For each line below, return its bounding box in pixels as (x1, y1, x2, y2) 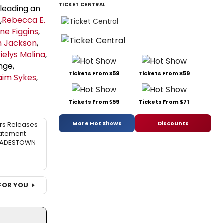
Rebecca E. (2, 14, 45, 26)
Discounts (157, 119, 189, 127)
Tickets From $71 (139, 98, 189, 106)
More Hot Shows (72, 119, 122, 127)
